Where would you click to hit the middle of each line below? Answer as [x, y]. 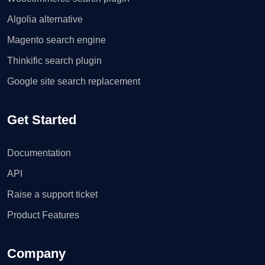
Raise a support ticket [52, 194]
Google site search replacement [74, 81]
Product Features [43, 215]
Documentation [39, 153]
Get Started [42, 119]
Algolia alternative [45, 19]
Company [36, 253]
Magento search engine [56, 40]
